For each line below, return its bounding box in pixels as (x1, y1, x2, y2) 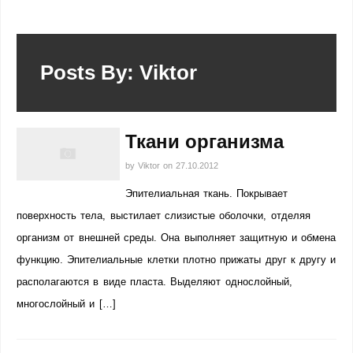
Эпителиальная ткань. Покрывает (124, 188, 288, 199)
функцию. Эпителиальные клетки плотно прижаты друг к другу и (17, 254, 336, 266)
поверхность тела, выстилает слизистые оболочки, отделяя (17, 210, 310, 221)
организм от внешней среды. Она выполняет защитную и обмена (17, 232, 336, 243)
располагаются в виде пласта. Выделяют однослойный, (17, 276, 292, 288)
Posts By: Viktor (40, 61, 197, 84)
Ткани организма (124, 131, 284, 152)
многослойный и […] (17, 298, 116, 310)
